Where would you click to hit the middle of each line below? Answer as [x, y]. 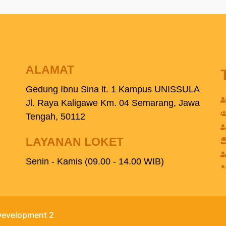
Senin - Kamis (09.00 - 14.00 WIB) [95, 162]
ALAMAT [50, 70]
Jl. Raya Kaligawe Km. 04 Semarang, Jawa [112, 103]
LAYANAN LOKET [74, 142]
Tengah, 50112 [55, 117]
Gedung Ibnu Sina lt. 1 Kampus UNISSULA [112, 90]
